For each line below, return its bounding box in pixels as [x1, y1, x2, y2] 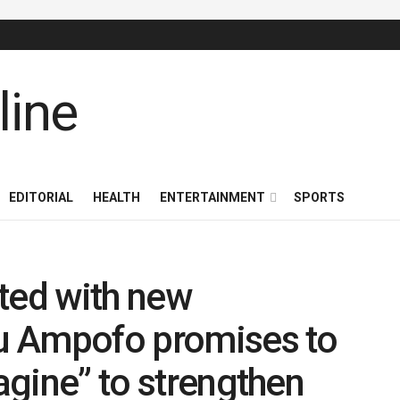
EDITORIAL [9, 190, 73, 204]
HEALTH [93, 190, 140, 204]
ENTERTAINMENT [160, 190, 265, 204]
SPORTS [294, 190, 345, 204]
